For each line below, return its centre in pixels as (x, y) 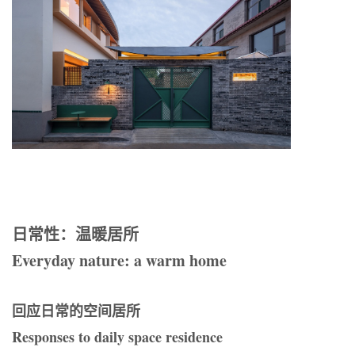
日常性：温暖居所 (75, 234)
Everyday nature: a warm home (119, 260)
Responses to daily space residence (117, 336)
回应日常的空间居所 (76, 310)
